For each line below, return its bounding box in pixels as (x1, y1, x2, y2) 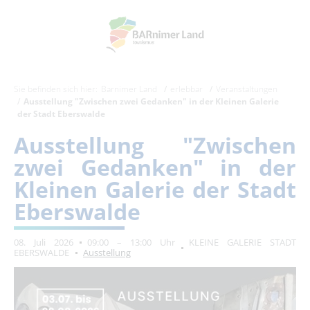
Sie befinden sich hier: (14, 83, 98, 95)
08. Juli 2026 (14, 236, 73, 249)
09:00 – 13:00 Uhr (87, 236, 175, 249)
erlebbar (170, 83, 203, 95)
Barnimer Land (101, 83, 157, 95)
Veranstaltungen (216, 83, 277, 95)
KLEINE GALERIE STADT (189, 236, 296, 249)
